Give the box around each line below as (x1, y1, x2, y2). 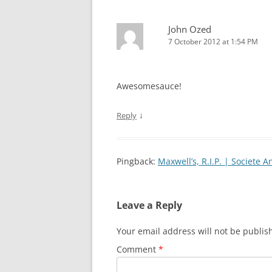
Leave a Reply (117, 199, 182, 212)
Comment (117, 243, 158, 256)
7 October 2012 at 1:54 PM (168, 36, 258, 47)
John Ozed (168, 23, 211, 36)
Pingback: (117, 155, 158, 168)
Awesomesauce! (117, 80, 182, 92)
